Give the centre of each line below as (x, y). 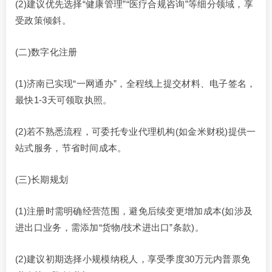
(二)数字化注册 (46, 52)
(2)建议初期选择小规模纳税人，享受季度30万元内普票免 (133, 259)
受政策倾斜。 (43, 21)
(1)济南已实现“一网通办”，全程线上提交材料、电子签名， (136, 84)
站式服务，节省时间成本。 (71, 148)
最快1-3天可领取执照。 (64, 100)
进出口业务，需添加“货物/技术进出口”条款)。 (110, 228)
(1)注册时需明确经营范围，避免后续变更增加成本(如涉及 (134, 211)
